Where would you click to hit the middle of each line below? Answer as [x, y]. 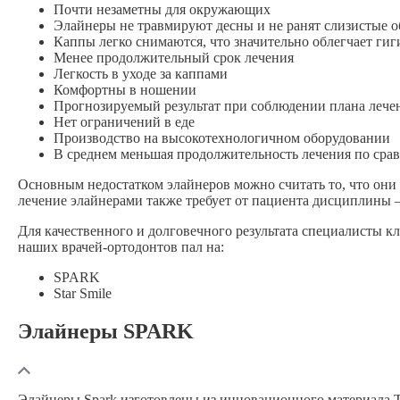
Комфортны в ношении [125, 90]
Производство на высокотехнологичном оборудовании [222, 138]
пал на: [201, 247]
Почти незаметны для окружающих [162, 10]
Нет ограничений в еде [124, 122]
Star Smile [83, 294]
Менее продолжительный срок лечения [174, 58]
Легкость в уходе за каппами [141, 74]
